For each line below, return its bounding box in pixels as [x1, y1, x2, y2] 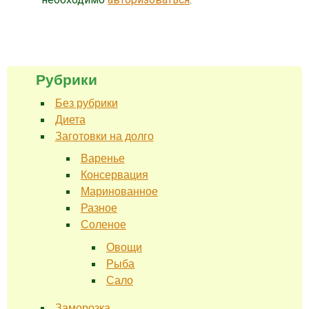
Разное [80, 202, 117, 215]
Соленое [80, 219, 126, 231]
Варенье [80, 152, 125, 165]
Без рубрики [54, 97, 118, 110]
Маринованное [80, 186, 158, 198]
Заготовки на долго [54, 130, 154, 143]
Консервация [80, 169, 148, 181]
